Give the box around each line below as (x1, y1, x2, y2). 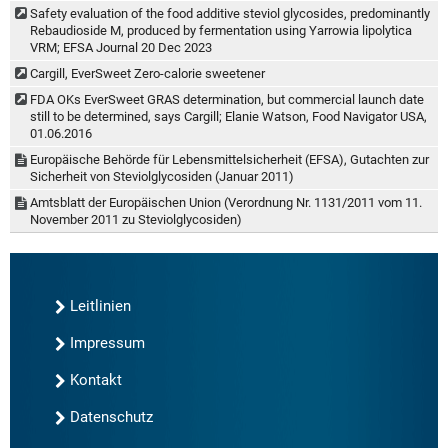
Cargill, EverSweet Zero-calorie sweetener (30, 65, 265, 81)
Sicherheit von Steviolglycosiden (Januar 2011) (30, 168, 294, 184)
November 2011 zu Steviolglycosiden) (30, 211, 242, 227)
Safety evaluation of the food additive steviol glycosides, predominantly (30, 5, 430, 21)
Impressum (70, 333, 145, 352)
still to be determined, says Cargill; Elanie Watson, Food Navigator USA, (30, 108, 427, 124)
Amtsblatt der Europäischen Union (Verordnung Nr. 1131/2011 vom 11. (30, 194, 422, 210)
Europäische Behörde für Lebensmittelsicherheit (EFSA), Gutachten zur (30, 151, 429, 167)
